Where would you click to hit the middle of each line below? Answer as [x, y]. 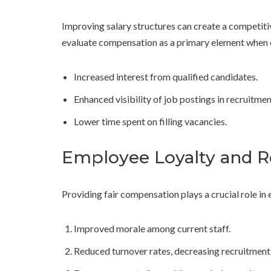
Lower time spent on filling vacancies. [150, 122]
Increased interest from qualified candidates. [166, 77]
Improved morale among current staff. [152, 229]
